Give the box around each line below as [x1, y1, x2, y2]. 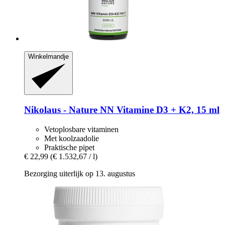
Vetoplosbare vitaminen [44, 125, 119, 134]
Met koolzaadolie [44, 134, 99, 143]
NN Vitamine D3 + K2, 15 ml [97, 104, 219, 116]
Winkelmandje [28, 53, 69, 61]
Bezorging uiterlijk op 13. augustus [24, 169, 135, 178]
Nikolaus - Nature [24, 104, 97, 116]
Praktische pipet [44, 143, 94, 152]
